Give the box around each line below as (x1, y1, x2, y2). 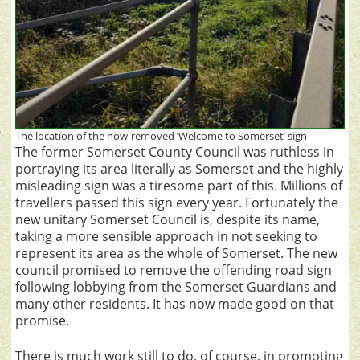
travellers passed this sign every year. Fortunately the (15, 193, 338, 211)
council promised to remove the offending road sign (15, 260, 332, 279)
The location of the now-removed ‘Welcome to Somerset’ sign (15, 128, 307, 143)
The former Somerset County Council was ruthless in (15, 142, 334, 161)
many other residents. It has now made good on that (15, 294, 334, 313)
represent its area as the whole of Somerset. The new (15, 243, 337, 262)
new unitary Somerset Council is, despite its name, (15, 210, 320, 228)
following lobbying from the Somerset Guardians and (15, 277, 337, 296)
